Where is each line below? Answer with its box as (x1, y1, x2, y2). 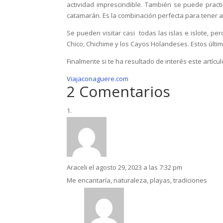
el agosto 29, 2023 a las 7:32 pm (89, 163, 183, 172)
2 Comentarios (67, 81, 171, 102)
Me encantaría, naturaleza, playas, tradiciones (67, 176, 208, 185)
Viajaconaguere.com (67, 74, 129, 84)
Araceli (67, 163, 88, 172)
